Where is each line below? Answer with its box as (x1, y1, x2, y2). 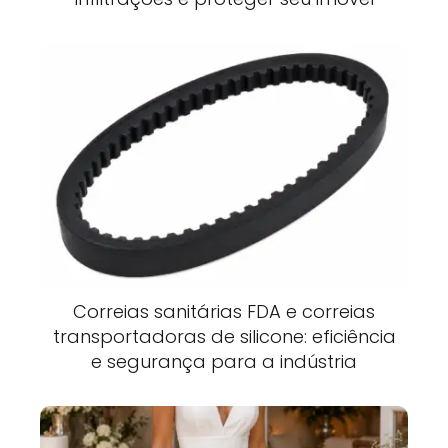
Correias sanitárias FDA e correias (73, 299, 375, 325)
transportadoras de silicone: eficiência (52, 324, 396, 350)
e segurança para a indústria (91, 349, 357, 375)
